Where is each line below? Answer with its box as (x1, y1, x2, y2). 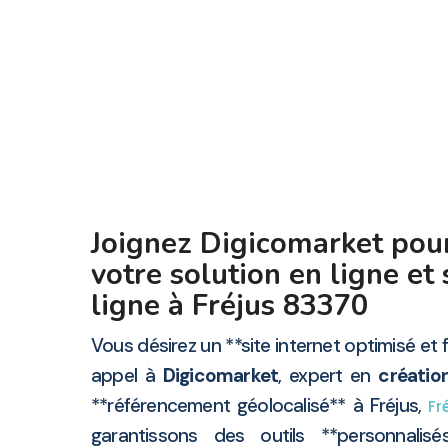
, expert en (278, 362, 379, 388)
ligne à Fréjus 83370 (91, 285, 369, 325)
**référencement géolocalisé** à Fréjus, (91, 392, 429, 418)
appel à (91, 362, 163, 388)
